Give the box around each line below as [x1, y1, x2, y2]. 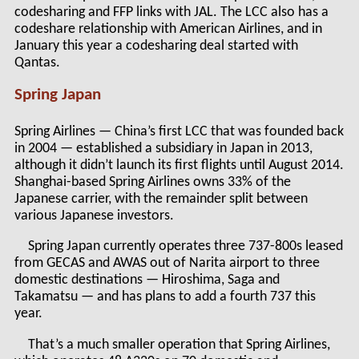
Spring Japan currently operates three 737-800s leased [28, 240, 344, 254]
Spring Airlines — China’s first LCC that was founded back [14, 124, 344, 139]
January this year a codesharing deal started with [14, 38, 298, 53]
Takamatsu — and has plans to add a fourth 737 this [14, 290, 316, 305]
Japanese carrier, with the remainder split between [14, 192, 308, 206]
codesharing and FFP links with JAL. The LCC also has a [14, 5, 329, 19]
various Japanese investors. [14, 208, 174, 223]
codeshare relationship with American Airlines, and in [14, 22, 322, 36]
